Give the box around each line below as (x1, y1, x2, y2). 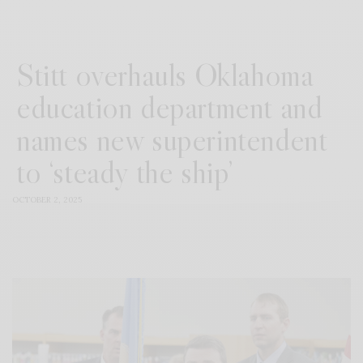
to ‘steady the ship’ (16, 152, 234, 193)
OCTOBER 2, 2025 (12, 194, 82, 206)
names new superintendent (16, 119, 327, 160)
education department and (16, 87, 322, 128)
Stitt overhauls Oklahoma (16, 54, 314, 96)
